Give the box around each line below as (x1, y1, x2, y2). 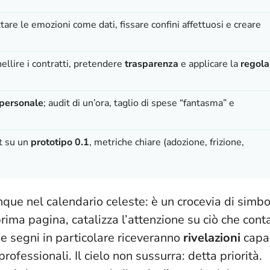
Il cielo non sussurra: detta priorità (75, 247, 259, 264)
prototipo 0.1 (31, 135, 89, 149)
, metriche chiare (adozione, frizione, (89, 135, 244, 149)
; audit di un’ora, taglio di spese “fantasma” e (43, 96, 234, 110)
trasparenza (125, 57, 178, 71)
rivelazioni (183, 229, 240, 246)
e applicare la (178, 57, 240, 71)
